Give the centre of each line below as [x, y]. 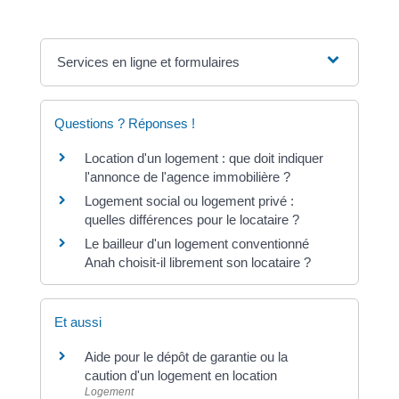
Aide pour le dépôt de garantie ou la [186, 357]
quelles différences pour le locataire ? [191, 220]
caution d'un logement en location [180, 376]
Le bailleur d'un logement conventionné [196, 244]
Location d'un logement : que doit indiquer [204, 159]
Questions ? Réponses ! [124, 124]
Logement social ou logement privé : [189, 201]
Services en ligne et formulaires [149, 62]
